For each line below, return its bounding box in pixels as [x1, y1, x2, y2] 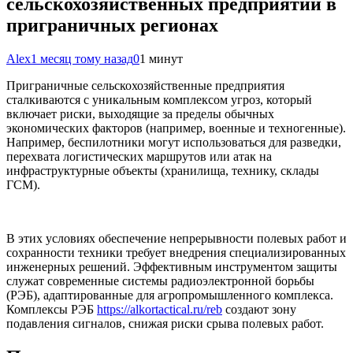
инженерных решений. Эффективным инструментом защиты [6, 259, 337, 273]
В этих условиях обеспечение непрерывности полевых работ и [6, 231, 347, 245]
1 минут [139, 51, 183, 65]
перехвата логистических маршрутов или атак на [6, 149, 272, 163]
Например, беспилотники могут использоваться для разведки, [6, 135, 341, 149]
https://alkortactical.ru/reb [97, 302, 222, 316]
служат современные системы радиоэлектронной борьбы [6, 273, 314, 288]
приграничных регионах [6, 14, 218, 35]
